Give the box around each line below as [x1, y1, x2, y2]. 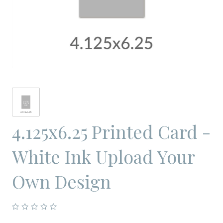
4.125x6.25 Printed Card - [12, 119, 211, 143]
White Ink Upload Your [12, 144, 195, 168]
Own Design [12, 169, 111, 193]
